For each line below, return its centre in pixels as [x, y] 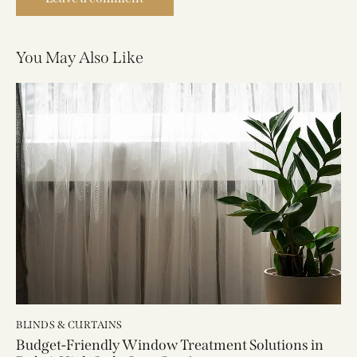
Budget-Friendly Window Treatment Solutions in [170, 345]
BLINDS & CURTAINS [69, 324]
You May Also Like [80, 57]
